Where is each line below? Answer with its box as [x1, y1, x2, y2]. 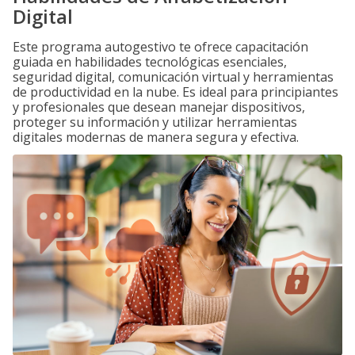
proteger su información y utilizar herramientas [13, 113, 297, 131]
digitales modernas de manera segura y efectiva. [13, 128, 299, 146]
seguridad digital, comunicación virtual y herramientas [13, 68, 334, 86]
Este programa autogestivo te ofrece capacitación [13, 38, 308, 55]
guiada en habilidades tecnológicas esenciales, [13, 53, 287, 71]
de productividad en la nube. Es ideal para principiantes [13, 83, 338, 101]
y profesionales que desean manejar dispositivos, [13, 98, 305, 116]
